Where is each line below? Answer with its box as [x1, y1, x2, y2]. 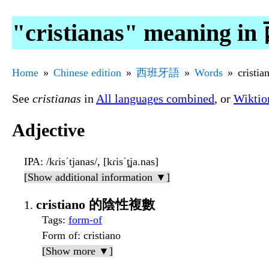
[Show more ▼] [42, 245, 113, 258]
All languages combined [96, 91, 214, 105]
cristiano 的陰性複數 [36, 197, 155, 213]
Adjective [12, 120, 85, 141]
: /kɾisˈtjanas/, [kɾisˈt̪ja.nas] [40, 156, 159, 168]
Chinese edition [53, 66, 121, 79]
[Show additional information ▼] [24, 171, 170, 184]
